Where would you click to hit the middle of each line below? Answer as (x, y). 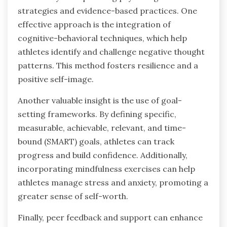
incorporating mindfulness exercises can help (106, 168)
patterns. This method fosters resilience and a (108, 65)
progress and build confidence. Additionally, (103, 155)
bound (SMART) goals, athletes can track (96, 141)
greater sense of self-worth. (73, 196)
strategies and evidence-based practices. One (107, 10)
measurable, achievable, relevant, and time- (102, 127)
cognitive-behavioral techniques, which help (102, 38)
